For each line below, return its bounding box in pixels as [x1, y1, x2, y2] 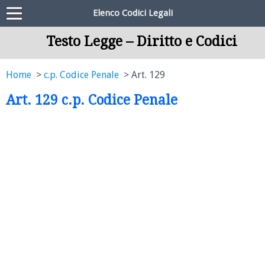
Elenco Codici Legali [92, 8, 173, 18]
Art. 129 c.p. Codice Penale [6, 92, 177, 108]
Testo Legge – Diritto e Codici [46, 33, 237, 50]
